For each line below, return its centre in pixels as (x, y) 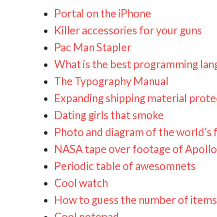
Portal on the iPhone (103, 14)
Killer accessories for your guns (128, 31)
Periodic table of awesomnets (125, 166)
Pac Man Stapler (93, 47)
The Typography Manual (112, 81)
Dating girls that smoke (109, 115)
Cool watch (81, 183)
